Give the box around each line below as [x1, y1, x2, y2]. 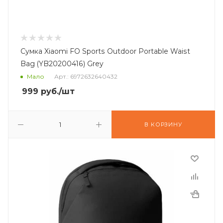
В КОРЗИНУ [144, 121, 182, 128]
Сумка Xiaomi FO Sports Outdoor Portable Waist [20, 47, 190, 56]
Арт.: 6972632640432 [54, 73, 117, 81]
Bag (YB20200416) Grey [20, 59, 104, 68]
